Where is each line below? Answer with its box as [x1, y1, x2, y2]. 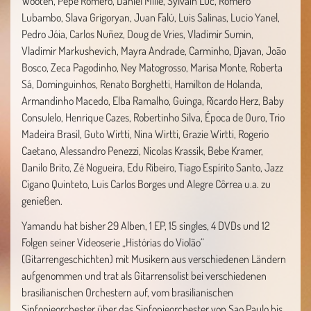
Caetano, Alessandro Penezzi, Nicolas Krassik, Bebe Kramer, [22, 144, 263, 158]
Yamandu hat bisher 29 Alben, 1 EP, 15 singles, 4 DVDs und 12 [22, 219, 270, 233]
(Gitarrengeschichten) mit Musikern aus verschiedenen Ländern [22, 252, 286, 266]
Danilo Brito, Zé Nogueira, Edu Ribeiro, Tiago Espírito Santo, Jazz [22, 160, 283, 174]
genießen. [22, 194, 62, 208]
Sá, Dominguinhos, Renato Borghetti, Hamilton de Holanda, [22, 77, 262, 91]
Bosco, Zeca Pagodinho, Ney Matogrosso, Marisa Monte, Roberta [22, 60, 283, 74]
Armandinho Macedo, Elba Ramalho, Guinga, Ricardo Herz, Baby [22, 94, 284, 108]
